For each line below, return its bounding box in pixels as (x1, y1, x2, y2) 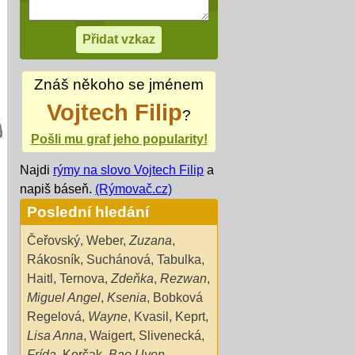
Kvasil (134, 309, 169, 323)
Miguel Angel (27, 290, 101, 304)
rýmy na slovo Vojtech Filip (53, 162, 204, 177)
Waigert (90, 328, 132, 342)
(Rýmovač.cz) (95, 181, 172, 196)
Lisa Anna (27, 328, 83, 342)
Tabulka (157, 252, 201, 266)
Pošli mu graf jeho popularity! (30, 132, 208, 147)
